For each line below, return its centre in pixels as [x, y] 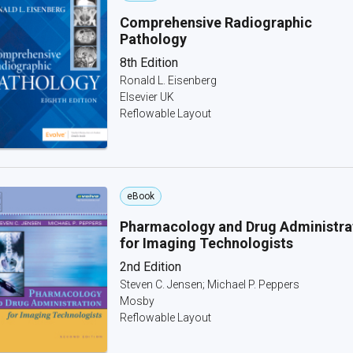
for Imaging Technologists [206, 243]
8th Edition [149, 63]
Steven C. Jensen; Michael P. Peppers [210, 284]
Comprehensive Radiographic [216, 22]
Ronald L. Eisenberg [168, 80]
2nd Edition [150, 267]
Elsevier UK [147, 97]
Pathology [153, 39]
